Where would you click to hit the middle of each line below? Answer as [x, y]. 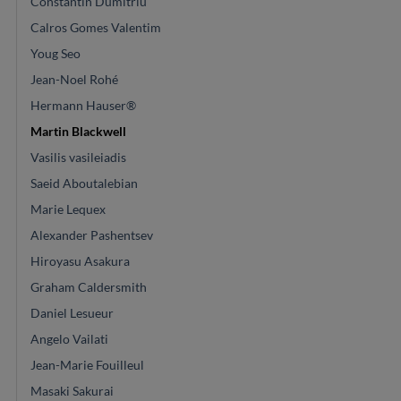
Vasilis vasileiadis [78, 157]
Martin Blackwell [78, 131]
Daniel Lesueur [72, 312]
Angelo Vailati [69, 338]
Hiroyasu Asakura [80, 260]
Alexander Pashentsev [92, 235]
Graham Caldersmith [89, 286]
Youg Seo [55, 53]
